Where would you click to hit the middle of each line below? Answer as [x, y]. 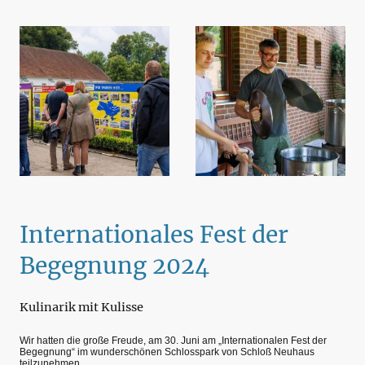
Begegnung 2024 [114, 266]
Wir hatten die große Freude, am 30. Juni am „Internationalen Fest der [173, 340]
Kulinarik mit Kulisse [81, 308]
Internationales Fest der [154, 235]
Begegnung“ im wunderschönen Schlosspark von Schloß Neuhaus [167, 352]
